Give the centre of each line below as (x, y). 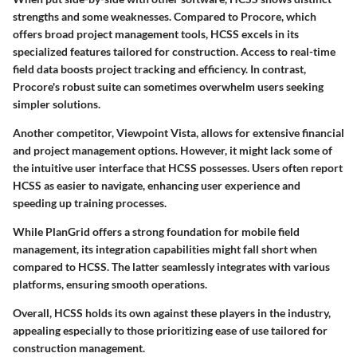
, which (299, 16)
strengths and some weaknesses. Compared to (127, 16)
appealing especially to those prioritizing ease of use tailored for (170, 330)
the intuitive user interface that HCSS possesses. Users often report (178, 167)
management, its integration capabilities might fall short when (165, 249)
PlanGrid (68, 231)
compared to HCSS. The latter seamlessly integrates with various (171, 266)
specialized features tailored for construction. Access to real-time (174, 51)
